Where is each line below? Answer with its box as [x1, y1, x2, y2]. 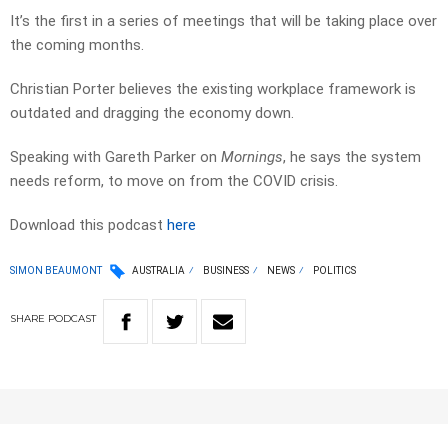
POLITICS [313, 265, 356, 277]
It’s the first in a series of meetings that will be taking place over [10, 12, 437, 31]
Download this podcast [10, 216, 167, 235]
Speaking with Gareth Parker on [10, 148, 221, 167]
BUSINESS [203, 265, 249, 277]
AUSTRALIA [132, 265, 185, 277]
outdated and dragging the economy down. [10, 104, 294, 123]
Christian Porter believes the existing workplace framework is [10, 80, 416, 99]
